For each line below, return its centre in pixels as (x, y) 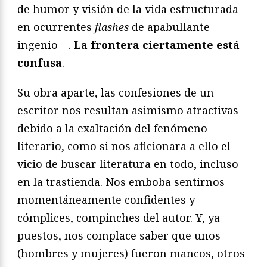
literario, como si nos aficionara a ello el (124, 146)
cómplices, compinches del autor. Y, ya (119, 217)
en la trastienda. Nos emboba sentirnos (121, 181)
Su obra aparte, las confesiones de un (116, 92)
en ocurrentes (56, 27)
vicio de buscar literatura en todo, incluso (128, 164)
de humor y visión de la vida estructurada (128, 9)
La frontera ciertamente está (157, 44)
